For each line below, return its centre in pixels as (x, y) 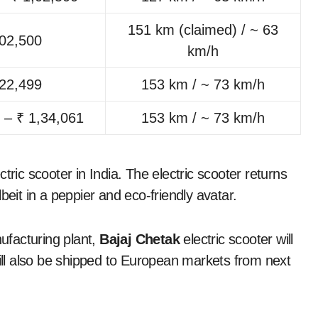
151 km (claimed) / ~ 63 (203, 29)
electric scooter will (236, 239)
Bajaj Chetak (140, 239)
